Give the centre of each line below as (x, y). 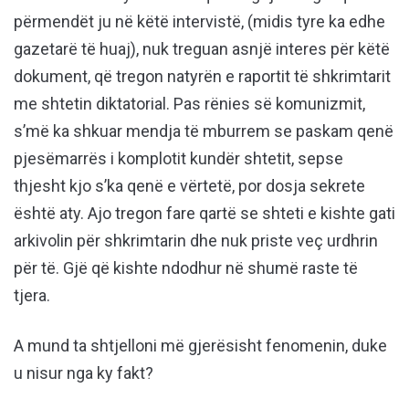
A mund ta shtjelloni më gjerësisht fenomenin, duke (200, 346)
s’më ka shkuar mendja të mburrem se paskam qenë (204, 131)
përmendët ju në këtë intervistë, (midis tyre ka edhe (199, 22)
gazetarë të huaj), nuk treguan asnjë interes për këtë (202, 49)
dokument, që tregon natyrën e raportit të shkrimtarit (202, 77)
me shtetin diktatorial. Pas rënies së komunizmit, (189, 104)
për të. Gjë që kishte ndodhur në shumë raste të (186, 268)
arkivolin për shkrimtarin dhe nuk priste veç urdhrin (196, 241)
